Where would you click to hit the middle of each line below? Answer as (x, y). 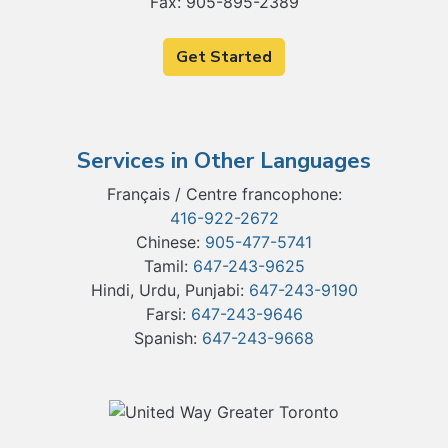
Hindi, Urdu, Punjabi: (169, 290)
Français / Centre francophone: (224, 194)
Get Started (224, 57)
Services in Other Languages (224, 161)
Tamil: (168, 266)
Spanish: (168, 338)
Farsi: (168, 314)
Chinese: (170, 242)
